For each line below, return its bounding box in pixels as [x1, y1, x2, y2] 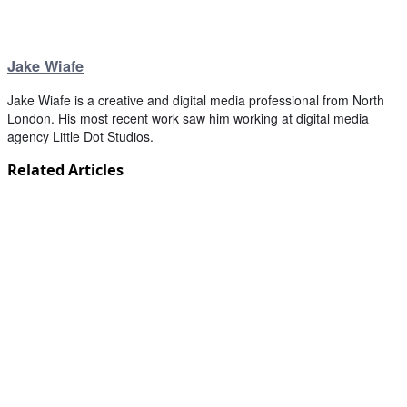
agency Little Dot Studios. [7, 127, 154, 146]
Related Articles [7, 160, 124, 181]
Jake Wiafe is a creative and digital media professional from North [7, 91, 384, 110]
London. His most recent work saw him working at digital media [7, 109, 369, 128]
